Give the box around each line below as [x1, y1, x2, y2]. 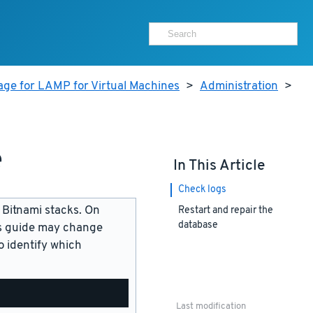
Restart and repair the [177, 205, 273, 217]
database [177, 219, 218, 232]
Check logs [177, 184, 226, 196]
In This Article [173, 156, 265, 175]
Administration [200, 79, 278, 94]
